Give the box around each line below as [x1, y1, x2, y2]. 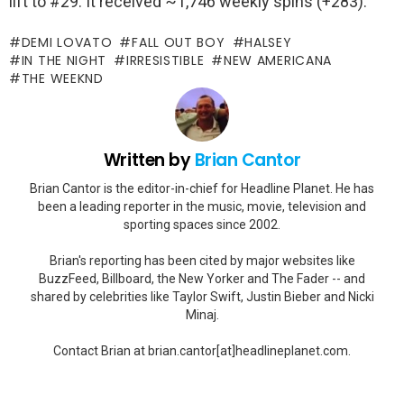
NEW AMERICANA [223, 51, 333, 69]
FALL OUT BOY [132, 33, 225, 51]
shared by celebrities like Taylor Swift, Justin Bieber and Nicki [30, 289, 374, 304]
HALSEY [244, 33, 292, 51]
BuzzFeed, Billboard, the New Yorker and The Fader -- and [39, 271, 365, 286]
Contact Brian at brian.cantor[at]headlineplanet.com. [53, 343, 351, 358]
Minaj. [185, 307, 219, 322]
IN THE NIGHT [21, 51, 107, 69]
